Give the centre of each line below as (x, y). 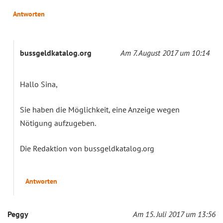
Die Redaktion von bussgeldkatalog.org (87, 149)
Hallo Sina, (39, 84)
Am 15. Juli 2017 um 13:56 (174, 214)
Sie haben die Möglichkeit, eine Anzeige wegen (100, 110)
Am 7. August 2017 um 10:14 (165, 53)
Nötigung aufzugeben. (58, 123)
